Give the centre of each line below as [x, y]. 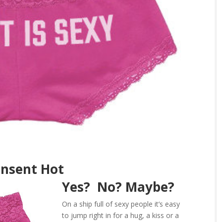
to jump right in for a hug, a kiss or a [121, 215]
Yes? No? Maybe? [120, 187]
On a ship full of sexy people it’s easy [121, 204]
